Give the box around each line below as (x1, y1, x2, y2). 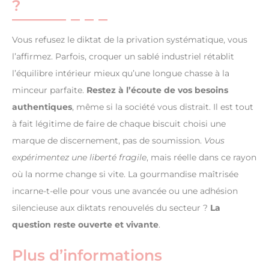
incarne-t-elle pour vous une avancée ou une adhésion (12, 185, 238, 196)
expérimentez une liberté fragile (12, 151, 147, 163)
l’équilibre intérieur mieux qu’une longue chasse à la (12, 67, 229, 79)
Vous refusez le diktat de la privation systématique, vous (12, 34, 247, 45)
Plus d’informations (12, 246, 162, 264)
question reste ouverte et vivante (12, 219, 159, 230)
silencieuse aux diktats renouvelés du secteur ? (12, 202, 210, 213)
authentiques (12, 101, 72, 112)
